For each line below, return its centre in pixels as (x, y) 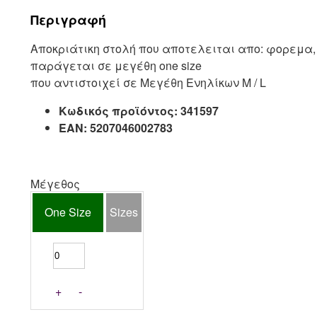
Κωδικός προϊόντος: (118, 111)
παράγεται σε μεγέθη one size (116, 65)
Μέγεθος (55, 184)
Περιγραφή (68, 20)
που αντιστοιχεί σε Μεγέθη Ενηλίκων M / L (148, 82)
